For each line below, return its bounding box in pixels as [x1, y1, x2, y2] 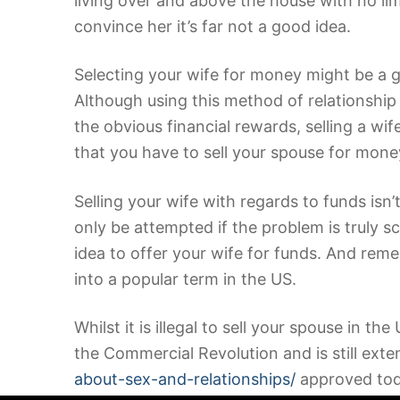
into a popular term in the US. [74, 269, 296, 288]
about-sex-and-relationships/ [74, 370, 296, 389]
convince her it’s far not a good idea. [74, 16, 351, 36]
